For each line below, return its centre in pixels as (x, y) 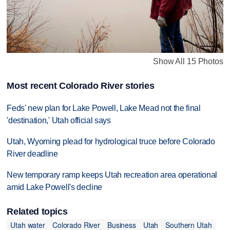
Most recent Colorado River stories (81, 85)
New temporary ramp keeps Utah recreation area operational (112, 175)
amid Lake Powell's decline (55, 187)
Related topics (37, 211)
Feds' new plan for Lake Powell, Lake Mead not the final (104, 108)
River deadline (32, 154)
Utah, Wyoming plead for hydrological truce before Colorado (111, 141)
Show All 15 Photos (188, 61)
